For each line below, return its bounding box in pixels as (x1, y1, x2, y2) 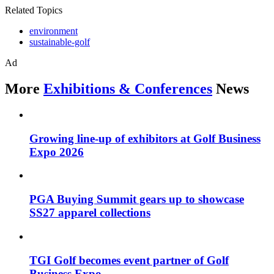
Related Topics (5, 5, 62, 16)
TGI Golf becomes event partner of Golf (29, 253, 229, 267)
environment (29, 26, 78, 37)
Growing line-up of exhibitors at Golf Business (29, 131, 261, 145)
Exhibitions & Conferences (43, 81, 212, 97)
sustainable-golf (29, 37, 90, 48)
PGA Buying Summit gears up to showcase (29, 193, 244, 206)
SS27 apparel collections (29, 206, 150, 220)
